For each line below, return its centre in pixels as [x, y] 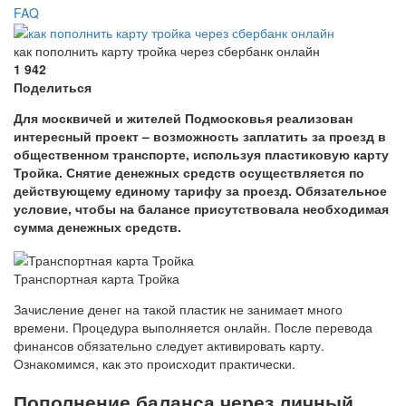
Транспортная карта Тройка [97, 278]
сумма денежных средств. [97, 227]
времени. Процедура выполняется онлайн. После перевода [193, 327]
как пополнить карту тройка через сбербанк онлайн [167, 51]
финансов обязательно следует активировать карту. [169, 345]
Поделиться [53, 87]
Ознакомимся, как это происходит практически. [155, 363]
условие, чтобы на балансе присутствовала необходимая [201, 209]
